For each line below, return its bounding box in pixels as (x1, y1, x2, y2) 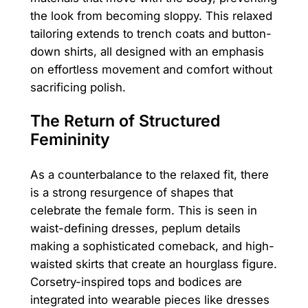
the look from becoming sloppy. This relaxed (30, 9, 272, 23)
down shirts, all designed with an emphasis (30, 45, 264, 59)
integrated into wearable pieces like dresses (30, 292, 269, 307)
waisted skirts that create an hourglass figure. (30, 256, 277, 271)
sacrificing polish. (30, 80, 126, 95)
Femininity (30, 130, 110, 150)
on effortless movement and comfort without (30, 63, 272, 77)
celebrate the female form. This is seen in (30, 203, 257, 217)
